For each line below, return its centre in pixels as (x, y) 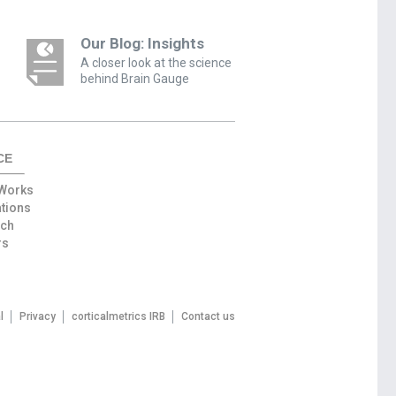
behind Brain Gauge (134, 79)
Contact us (208, 317)
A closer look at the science (156, 63)
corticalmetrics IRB (118, 317)
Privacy (37, 317)
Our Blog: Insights (142, 44)
